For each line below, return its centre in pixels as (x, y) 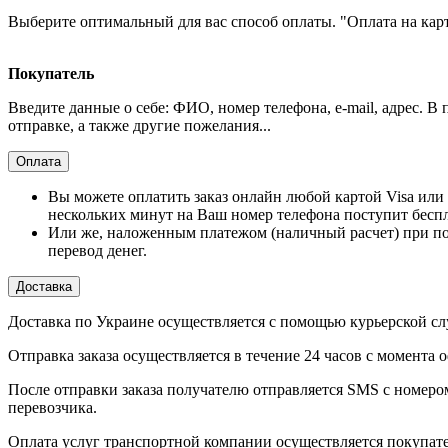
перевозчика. (52, 408)
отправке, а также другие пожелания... (139, 126)
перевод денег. (97, 251)
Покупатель (51, 74)
